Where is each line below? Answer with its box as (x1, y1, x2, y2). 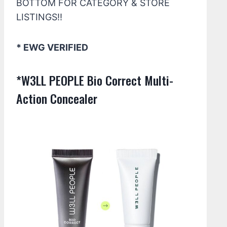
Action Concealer (16, 89, 97, 107)
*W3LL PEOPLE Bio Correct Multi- (16, 71, 173, 89)
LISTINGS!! (16, 12, 62, 22)
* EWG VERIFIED (16, 42, 88, 53)
